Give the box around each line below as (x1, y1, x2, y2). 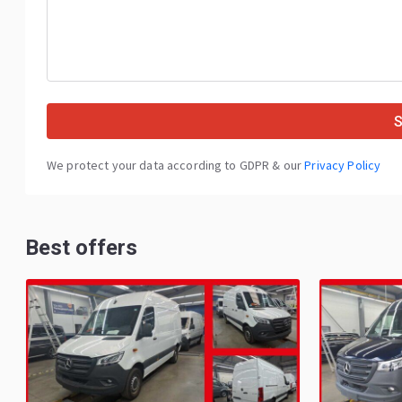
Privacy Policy (304, 157, 381, 173)
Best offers (25, 235, 137, 261)
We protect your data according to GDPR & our (47, 157, 305, 173)
